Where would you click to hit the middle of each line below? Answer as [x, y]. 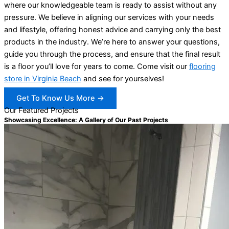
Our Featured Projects [41, 111]
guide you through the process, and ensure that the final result [112, 54]
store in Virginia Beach [43, 78]
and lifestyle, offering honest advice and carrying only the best [112, 29]
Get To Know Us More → [60, 98]
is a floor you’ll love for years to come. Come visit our [97, 66]
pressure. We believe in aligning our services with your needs [109, 17]
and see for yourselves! [123, 78]
